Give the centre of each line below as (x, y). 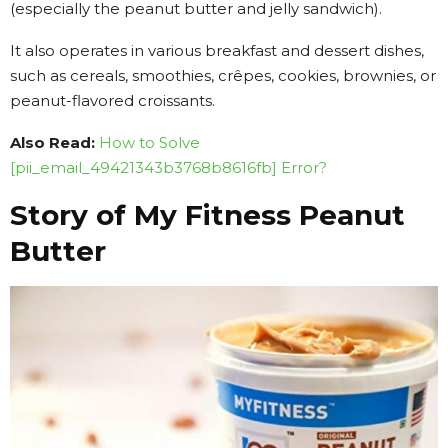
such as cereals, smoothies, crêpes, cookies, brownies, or (223, 75)
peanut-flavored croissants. (112, 100)
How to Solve (149, 142)
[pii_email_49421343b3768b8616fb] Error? (168, 167)
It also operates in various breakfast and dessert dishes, (217, 50)
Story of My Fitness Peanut (207, 214)
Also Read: (52, 142)
